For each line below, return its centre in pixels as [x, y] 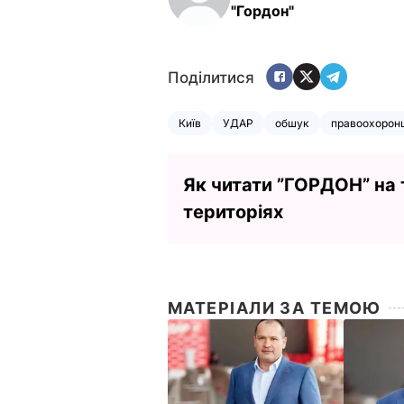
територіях [233, 211]
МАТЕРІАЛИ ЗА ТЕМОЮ [275, 308]
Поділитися [211, 78]
